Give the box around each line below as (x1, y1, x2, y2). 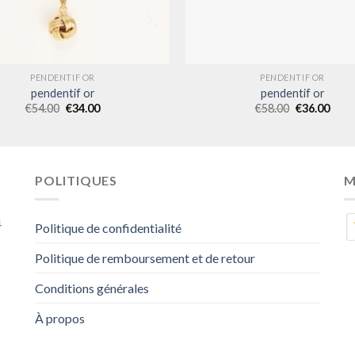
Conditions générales (35, 281, 149, 296)
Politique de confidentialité (35, 220, 181, 236)
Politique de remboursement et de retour (35, 250, 255, 266)
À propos (35, 311, 85, 326)
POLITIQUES (35, 172, 117, 188)
